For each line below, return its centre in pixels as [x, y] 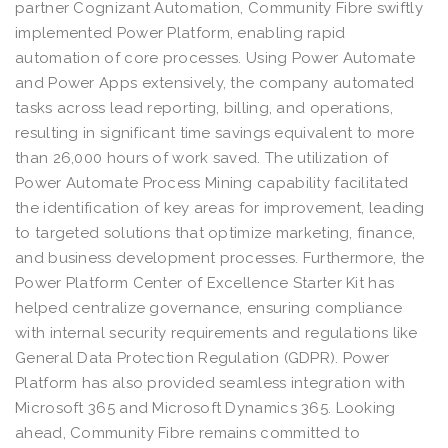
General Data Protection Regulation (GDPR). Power [202, 357]
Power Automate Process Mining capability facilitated [212, 182]
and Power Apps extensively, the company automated [215, 82]
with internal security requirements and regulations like [216, 332]
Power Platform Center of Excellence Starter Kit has [205, 282]
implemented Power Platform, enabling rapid [180, 32]
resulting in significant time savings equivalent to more [215, 132]
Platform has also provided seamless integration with [210, 382]
